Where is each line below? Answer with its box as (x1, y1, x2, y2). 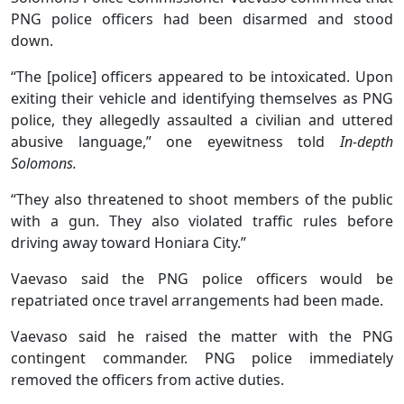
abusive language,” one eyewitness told (11, 132, 340, 152)
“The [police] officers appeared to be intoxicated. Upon (11, 67, 393, 87)
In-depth (340, 132, 393, 152)
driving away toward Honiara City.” (11, 233, 246, 253)
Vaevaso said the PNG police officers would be (11, 269, 393, 289)
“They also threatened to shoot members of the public (11, 189, 393, 210)
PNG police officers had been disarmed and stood (11, 9, 393, 30)
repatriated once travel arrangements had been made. (11, 290, 383, 311)
